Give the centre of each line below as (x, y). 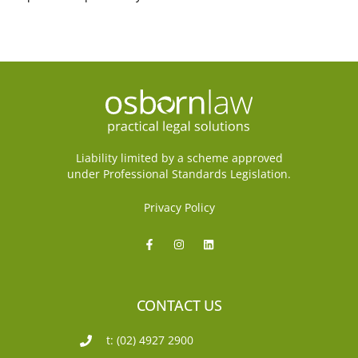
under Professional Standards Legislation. (179, 174)
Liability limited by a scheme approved (179, 158)
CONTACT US (179, 306)
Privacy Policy (179, 208)
